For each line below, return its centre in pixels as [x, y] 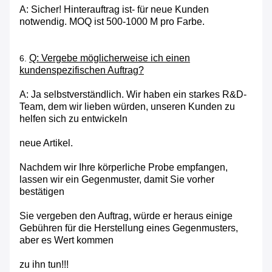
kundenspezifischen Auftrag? [82, 70]
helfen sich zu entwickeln [73, 119]
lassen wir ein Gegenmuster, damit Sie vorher [117, 180]
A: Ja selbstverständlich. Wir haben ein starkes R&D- [133, 95]
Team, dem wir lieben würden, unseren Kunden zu [127, 107]
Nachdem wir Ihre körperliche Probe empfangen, [124, 168]
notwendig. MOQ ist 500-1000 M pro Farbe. [112, 22]
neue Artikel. [46, 143]
